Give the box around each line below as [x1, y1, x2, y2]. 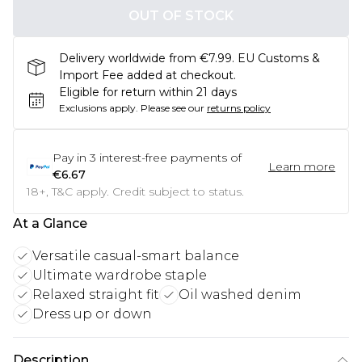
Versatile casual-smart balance [32, 248, 239, 263]
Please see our [141, 102, 204, 114]
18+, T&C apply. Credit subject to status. [27, 184, 244, 199]
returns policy [207, 102, 271, 114]
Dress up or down [32, 306, 152, 322]
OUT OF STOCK [128, 8, 234, 23]
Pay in [53, 150, 86, 165]
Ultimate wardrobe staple [32, 267, 207, 283]
